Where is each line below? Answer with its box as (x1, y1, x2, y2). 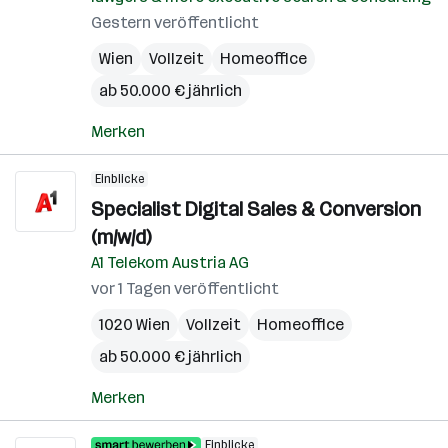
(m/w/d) (91, 225, 151, 249)
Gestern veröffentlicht (91, 13, 259, 32)
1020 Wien (99, 315, 170, 334)
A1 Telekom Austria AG (91, 253, 249, 272)
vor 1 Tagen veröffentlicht (91, 279, 279, 298)
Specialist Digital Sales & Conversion (91, 197, 421, 221)
